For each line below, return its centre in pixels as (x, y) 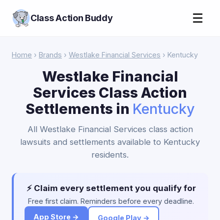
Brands (50, 55)
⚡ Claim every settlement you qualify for (111, 188)
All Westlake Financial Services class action (110, 129)
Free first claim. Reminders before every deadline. (111, 201)
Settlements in (79, 109)
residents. (110, 155)
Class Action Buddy (72, 18)
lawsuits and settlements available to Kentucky (110, 142)
